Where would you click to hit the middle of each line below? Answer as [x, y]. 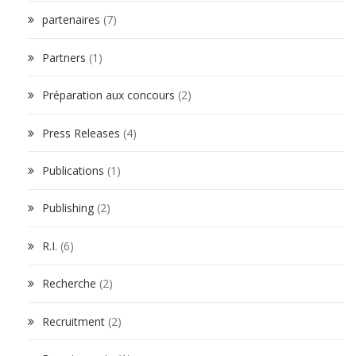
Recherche [69, 284]
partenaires [71, 20]
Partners [64, 57]
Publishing [68, 208]
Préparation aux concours [108, 95]
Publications [73, 170]
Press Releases [81, 133]
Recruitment [74, 321]
